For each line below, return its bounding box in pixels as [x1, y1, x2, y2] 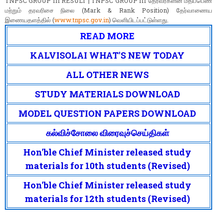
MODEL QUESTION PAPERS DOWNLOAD [18, 108, 196, 120]
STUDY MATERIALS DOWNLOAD [34, 88, 180, 100]
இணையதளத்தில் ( [5, 15, 54, 25]
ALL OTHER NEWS [66, 69, 149, 81]
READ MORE [80, 30, 135, 42]
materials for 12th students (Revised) [25, 193, 190, 205]
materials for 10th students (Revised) [25, 160, 190, 172]
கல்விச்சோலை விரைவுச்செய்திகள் [46, 127, 169, 139]
